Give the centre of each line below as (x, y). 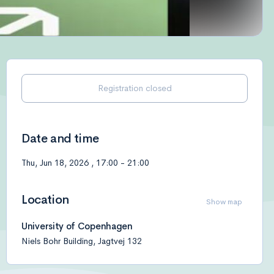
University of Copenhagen (77, 226)
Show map (224, 202)
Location (45, 200)
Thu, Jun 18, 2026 (55, 163)
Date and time (60, 139)
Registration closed (135, 88)
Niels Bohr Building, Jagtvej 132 (82, 241)
